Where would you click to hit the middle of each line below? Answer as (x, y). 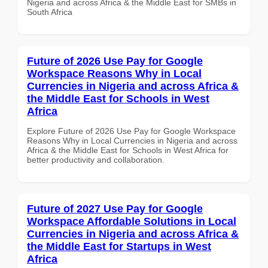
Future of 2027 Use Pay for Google (115, 208)
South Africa (50, 12)
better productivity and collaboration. (96, 159)
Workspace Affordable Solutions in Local (132, 221)
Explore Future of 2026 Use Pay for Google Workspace (131, 131)
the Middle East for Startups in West (119, 246)
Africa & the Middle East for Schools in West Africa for (128, 150)
